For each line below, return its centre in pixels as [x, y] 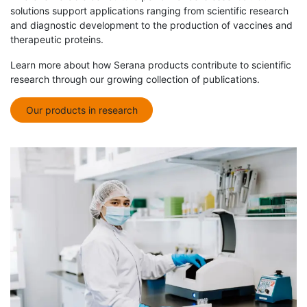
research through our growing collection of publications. [135, 79]
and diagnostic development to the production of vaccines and [151, 25]
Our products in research [82, 110]
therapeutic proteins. [57, 39]
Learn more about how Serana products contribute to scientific [151, 64]
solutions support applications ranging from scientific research [149, 10]
